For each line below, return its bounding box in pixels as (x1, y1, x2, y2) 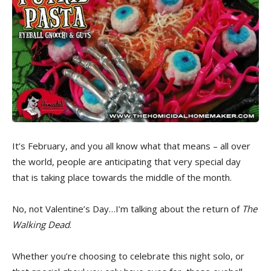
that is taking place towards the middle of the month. (12, 171, 232, 184)
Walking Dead (12, 218, 70, 231)
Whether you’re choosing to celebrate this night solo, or (12, 250, 244, 263)
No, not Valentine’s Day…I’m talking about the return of (12, 203, 242, 215)
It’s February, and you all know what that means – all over (12, 140, 250, 152)
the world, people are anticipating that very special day (12, 155, 241, 168)
